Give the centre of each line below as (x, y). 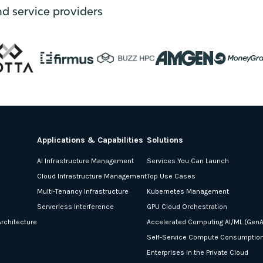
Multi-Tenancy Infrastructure (83, 191)
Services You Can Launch (188, 161)
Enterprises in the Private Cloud (198, 252)
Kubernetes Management (188, 191)
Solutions (165, 140)
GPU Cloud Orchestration (187, 206)
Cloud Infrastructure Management (92, 176)
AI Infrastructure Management (85, 161)
